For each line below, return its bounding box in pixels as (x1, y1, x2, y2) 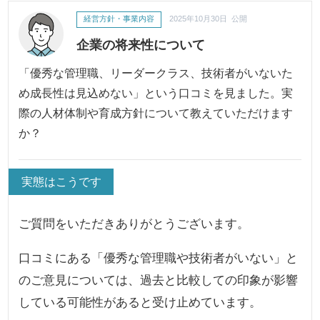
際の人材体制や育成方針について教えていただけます (19, 106, 294, 120)
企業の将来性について (76, 36, 205, 52)
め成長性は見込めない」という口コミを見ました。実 (19, 86, 294, 100)
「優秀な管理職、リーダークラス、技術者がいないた (19, 66, 294, 80)
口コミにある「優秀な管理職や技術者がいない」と (19, 251, 299, 266)
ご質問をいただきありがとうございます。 (19, 216, 250, 231)
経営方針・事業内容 (83, 14, 154, 23)
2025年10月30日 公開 (169, 14, 247, 23)
